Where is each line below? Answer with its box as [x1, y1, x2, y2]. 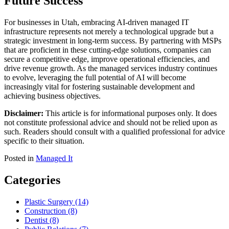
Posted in [4, 154, 36, 163]
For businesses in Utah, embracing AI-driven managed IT [4, 18, 189, 27]
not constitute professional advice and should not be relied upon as [4, 118, 217, 127]
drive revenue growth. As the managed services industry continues [4, 64, 217, 73]
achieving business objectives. [4, 91, 101, 101]
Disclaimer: [4, 109, 43, 118]
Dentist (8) [25, 216, 59, 225]
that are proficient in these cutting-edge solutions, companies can [4, 45, 211, 55]
